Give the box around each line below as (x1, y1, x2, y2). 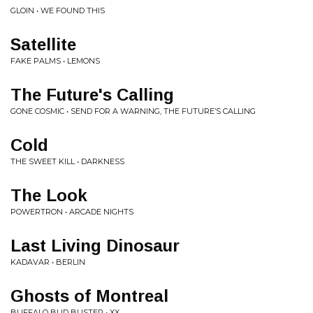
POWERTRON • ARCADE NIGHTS (10, 207, 133, 217)
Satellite (10, 35, 76, 54)
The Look (10, 186, 87, 205)
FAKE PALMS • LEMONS (10, 56, 100, 66)
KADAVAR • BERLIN (10, 257, 85, 267)
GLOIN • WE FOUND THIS (10, 6, 105, 15)
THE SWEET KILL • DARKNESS (10, 156, 124, 166)
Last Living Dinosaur (10, 236, 180, 255)
